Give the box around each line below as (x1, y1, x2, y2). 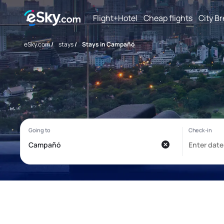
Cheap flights (143, 12, 192, 23)
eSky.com (24, 40, 50, 48)
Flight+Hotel (93, 12, 137, 23)
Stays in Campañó (82, 40, 134, 48)
